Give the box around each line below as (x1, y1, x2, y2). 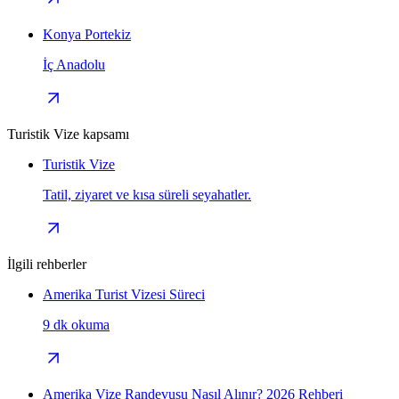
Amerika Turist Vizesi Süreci (43, 287, 205, 303)
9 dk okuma (43, 317, 110, 333)
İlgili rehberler (7, 256, 86, 273)
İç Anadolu (43, 57, 105, 73)
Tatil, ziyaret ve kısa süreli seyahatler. (43, 187, 251, 203)
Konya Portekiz (43, 27, 131, 43)
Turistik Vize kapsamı (7, 126, 129, 142)
